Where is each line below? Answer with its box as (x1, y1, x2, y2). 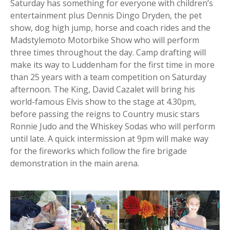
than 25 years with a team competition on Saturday (10, 71, 206, 83)
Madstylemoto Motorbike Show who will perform (10, 34, 199, 46)
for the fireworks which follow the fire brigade (10, 145, 187, 157)
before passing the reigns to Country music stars (10, 108, 200, 120)
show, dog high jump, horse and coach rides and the (10, 22, 210, 33)
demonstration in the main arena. (10, 158, 143, 169)
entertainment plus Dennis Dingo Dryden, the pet (10, 10, 202, 21)
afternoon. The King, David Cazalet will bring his (10, 84, 195, 95)
